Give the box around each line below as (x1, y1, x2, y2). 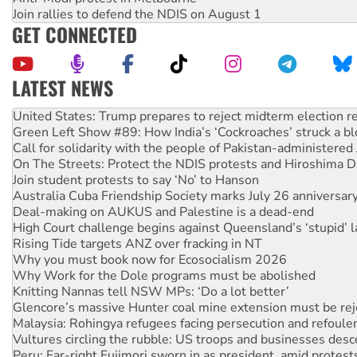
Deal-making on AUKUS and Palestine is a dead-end (13, 185, 314, 203)
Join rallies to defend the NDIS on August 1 (13, 5, 261, 23)
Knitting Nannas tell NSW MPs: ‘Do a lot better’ (13, 265, 289, 283)
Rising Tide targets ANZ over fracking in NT (13, 217, 262, 235)
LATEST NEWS (12, 73, 113, 102)
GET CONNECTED (12, 19, 137, 49)
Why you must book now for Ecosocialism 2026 (13, 233, 287, 251)
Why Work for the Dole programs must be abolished (13, 249, 316, 267)
